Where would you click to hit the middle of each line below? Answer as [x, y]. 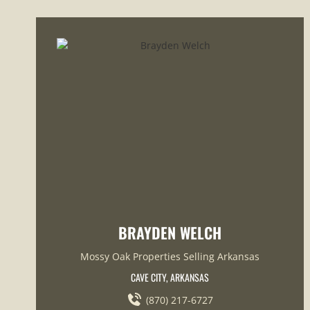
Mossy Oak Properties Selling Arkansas [170, 257]
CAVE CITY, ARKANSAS [170, 277]
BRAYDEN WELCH [170, 233]
